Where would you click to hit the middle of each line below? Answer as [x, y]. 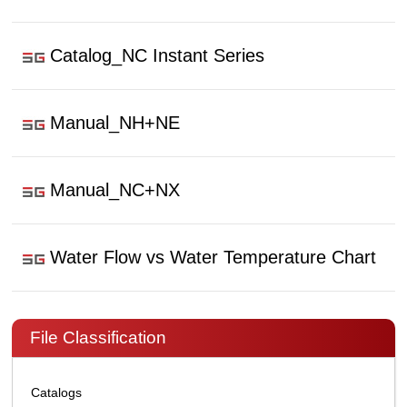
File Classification [99, 338]
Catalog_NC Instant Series [158, 55]
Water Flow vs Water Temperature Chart [213, 257]
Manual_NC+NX [115, 190]
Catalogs [57, 392]
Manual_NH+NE [115, 123]
